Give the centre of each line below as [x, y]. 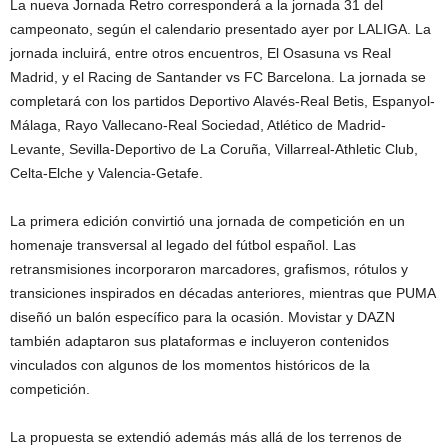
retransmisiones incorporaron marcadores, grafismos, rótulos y [209, 268]
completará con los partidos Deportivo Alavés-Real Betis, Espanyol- [222, 100]
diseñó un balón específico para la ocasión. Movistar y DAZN [202, 316]
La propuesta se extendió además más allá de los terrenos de [206, 436]
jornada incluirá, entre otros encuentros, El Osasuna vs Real [200, 52]
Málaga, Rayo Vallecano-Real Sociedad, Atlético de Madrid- [198, 124]
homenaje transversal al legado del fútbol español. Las [183, 244]
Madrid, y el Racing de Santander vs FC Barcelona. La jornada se [218, 76]
